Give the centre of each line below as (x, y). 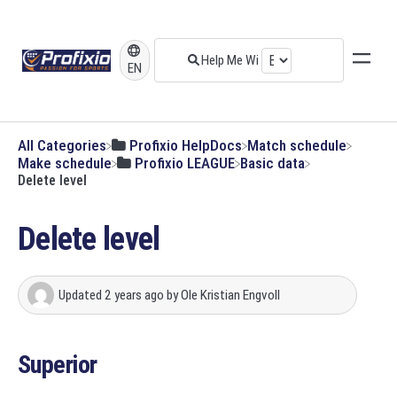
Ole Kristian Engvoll (230, 295)
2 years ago (134, 295)
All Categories (62, 145)
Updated (82, 295)
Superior (58, 364)
